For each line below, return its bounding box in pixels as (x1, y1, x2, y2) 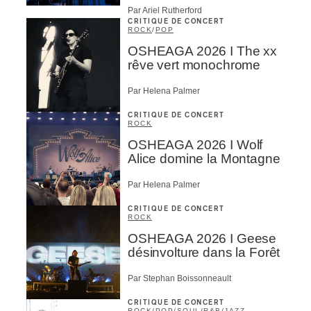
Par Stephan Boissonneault (128, 273, 231, 283)
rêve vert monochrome (128, 58, 261, 73)
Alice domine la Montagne (128, 151, 280, 167)
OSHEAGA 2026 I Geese (128, 231, 277, 246)
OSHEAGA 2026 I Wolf (128, 137, 263, 153)
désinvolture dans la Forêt (128, 245, 280, 260)
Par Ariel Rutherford (128, 6, 202, 16)
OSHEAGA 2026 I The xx (128, 44, 277, 59)
